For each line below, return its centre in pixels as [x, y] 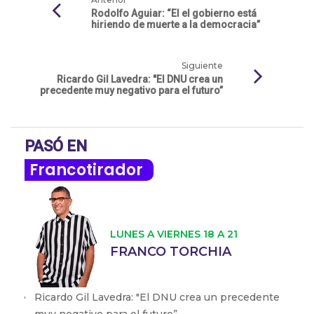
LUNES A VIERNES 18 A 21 [174, 234]
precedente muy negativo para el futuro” [131, 90]
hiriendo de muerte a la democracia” [176, 25]
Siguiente [202, 66]
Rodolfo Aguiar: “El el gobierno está [174, 13]
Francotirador [86, 170]
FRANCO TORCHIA [171, 252]
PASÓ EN [56, 146]
